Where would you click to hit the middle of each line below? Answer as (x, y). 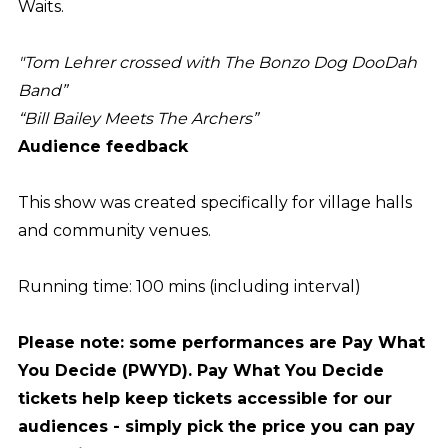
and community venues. (114, 230)
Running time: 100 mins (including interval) (189, 286)
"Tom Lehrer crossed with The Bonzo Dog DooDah (217, 62)
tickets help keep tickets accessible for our (204, 398)
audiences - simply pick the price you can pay (216, 426)
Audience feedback (102, 146)
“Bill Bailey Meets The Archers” (137, 118)
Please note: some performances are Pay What (221, 342)
